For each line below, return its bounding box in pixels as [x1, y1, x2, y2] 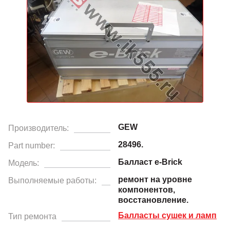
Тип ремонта [8, 212, 56, 221]
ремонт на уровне [118, 175, 192, 184]
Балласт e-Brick [118, 157, 182, 166]
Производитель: [8, 123, 69, 132]
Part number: [8, 141, 55, 150]
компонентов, [118, 185, 175, 194]
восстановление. [118, 195, 188, 204]
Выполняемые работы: [8, 176, 97, 185]
